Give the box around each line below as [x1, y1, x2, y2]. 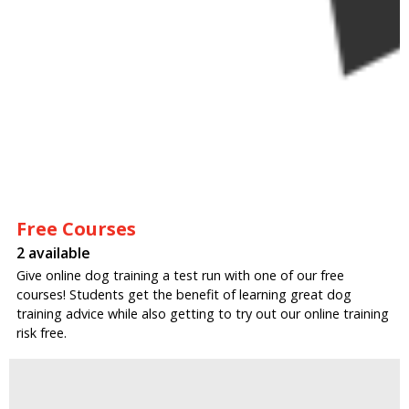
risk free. [16, 323, 67, 341]
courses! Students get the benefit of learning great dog [16, 285, 351, 303]
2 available [16, 242, 90, 263]
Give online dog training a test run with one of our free [16, 266, 344, 284]
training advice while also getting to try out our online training [16, 304, 389, 322]
